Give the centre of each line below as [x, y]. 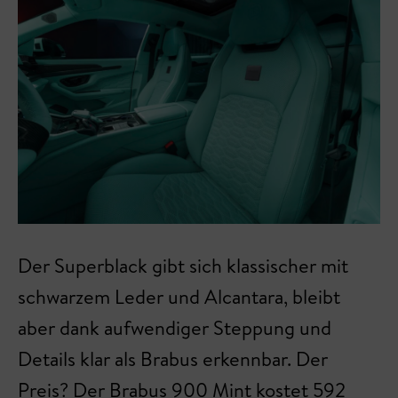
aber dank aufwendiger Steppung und [175, 327]
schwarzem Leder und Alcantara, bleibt [179, 296]
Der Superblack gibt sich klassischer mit [183, 265]
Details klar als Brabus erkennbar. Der [173, 358]
